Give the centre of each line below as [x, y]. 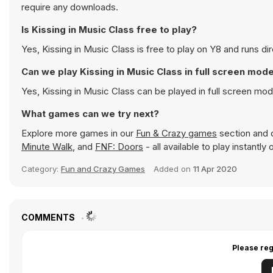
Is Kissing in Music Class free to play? [109, 30]
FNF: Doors [119, 147]
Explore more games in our [79, 133]
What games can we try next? [90, 114]
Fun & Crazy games [176, 133]
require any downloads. [70, 7]
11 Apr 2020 [215, 169]
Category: [41, 169]
